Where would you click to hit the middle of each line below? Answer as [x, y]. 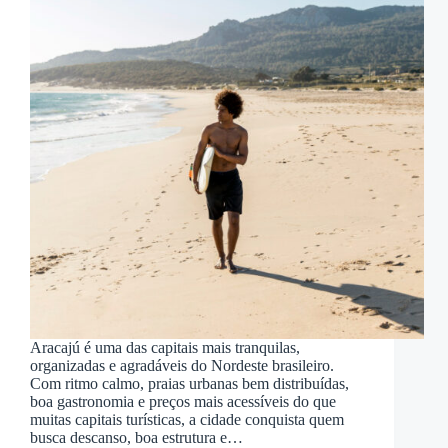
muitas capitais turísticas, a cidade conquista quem [187, 420]
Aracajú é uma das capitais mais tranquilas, [165, 348]
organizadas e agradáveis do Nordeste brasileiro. [182, 366]
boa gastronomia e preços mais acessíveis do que [183, 402]
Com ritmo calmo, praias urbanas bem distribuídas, [189, 384]
